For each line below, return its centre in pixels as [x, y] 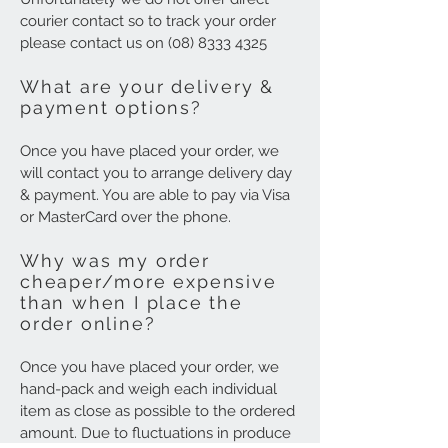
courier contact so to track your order [148, 21]
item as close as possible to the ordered [157, 411]
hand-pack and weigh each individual [148, 389]
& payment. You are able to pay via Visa [155, 195]
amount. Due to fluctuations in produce [155, 433]
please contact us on [94, 43]
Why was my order [115, 260]
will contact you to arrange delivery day [156, 173]
